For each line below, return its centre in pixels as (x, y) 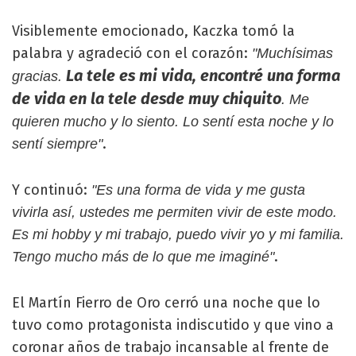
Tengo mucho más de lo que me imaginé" (143, 256)
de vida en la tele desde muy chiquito (147, 98)
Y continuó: (52, 190)
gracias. (39, 76)
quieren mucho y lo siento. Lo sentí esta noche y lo (173, 121)
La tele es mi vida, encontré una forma (203, 75)
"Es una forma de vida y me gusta (198, 190)
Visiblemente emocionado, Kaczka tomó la (153, 31)
